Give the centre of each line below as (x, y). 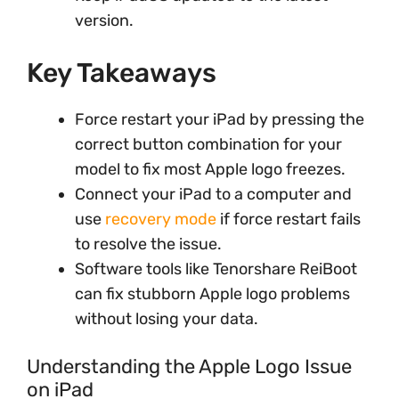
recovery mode (161, 219)
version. (104, 20)
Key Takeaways (122, 73)
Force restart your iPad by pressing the (220, 119)
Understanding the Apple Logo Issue (189, 366)
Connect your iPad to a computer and (213, 194)
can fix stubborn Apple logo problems (212, 294)
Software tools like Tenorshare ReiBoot (216, 269)
